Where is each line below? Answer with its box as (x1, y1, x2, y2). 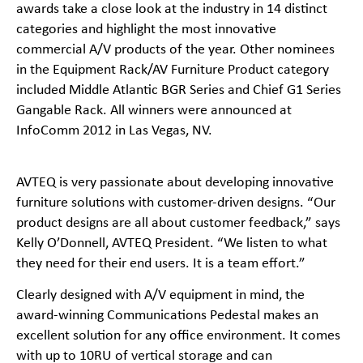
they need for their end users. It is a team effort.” (15, 256, 305, 271)
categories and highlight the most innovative (15, 21, 276, 37)
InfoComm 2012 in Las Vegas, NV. (15, 122, 212, 139)
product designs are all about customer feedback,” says (15, 216, 340, 231)
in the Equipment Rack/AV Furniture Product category (15, 62, 329, 78)
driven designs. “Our (216, 195, 335, 211)
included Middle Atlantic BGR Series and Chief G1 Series (15, 82, 341, 98)
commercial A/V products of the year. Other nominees (15, 41, 335, 58)
